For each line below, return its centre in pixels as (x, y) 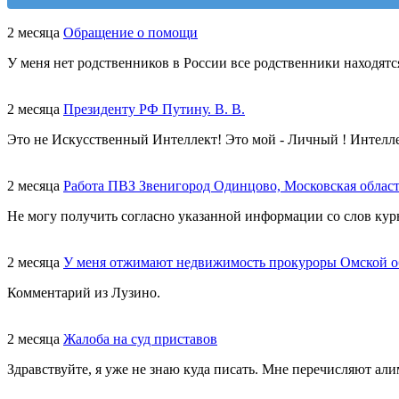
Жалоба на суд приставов (140, 339)
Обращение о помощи (130, 33)
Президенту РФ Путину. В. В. (154, 110)
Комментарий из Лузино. (84, 293)
